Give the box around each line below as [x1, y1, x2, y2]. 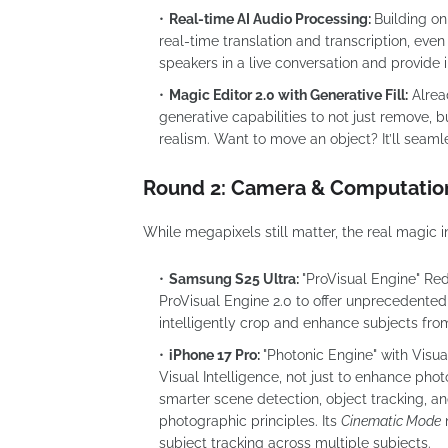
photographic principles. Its [159, 412, 341, 429]
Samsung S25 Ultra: [169, 270, 302, 287]
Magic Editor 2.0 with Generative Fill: [169, 86, 408, 103]
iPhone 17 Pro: [169, 346, 263, 363]
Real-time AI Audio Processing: [169, 10, 371, 27]
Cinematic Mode [341, 412, 441, 429]
